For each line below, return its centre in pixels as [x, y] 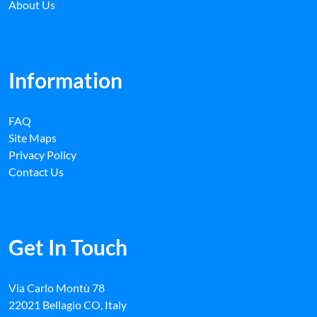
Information [65, 80]
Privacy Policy [42, 155]
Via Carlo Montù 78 [57, 288]
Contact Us [36, 172]
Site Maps [33, 138]
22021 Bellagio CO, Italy [68, 305]
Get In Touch [68, 247]
